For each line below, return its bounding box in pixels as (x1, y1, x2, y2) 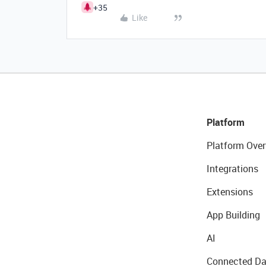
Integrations (206, 162, 258, 175)
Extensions (206, 185, 253, 198)
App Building (206, 208, 260, 221)
